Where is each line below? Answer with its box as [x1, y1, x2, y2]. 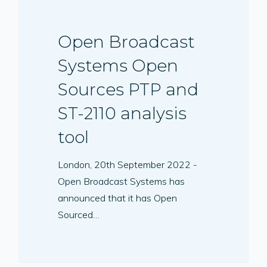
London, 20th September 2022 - [58, 159, 198, 171]
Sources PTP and [58, 79, 199, 100]
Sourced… [58, 209, 100, 221]
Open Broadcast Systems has [58, 175, 185, 188]
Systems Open [58, 55, 179, 76]
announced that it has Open [58, 192, 178, 204]
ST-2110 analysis [58, 103, 187, 124]
